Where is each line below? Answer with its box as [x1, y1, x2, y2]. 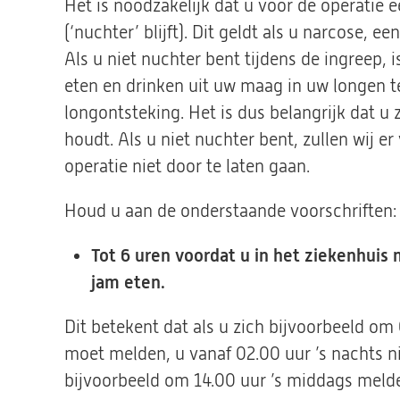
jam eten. [91, 272, 165, 293]
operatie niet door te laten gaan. [64, 156, 310, 177]
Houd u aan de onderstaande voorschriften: [64, 201, 396, 221]
